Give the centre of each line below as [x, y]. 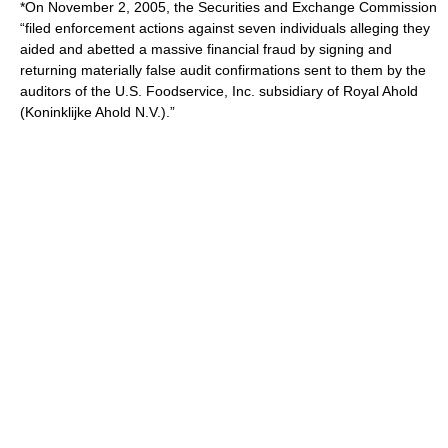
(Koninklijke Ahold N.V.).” [97, 112]
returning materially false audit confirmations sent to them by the [223, 70]
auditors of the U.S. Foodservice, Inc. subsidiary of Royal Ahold [219, 91]
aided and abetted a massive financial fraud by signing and [206, 49]
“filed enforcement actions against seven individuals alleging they [225, 28]
